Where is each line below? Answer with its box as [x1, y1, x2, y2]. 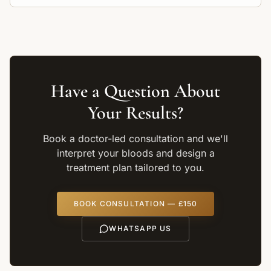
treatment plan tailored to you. [67, 162, 204, 174]
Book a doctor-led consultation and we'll [43, 132, 228, 145]
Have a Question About [51, 80, 220, 102]
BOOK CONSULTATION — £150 [73, 199, 198, 208]
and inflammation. [22, 5, 93, 16]
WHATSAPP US [109, 224, 172, 233]
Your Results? [88, 102, 183, 124]
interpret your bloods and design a [56, 147, 215, 159]
